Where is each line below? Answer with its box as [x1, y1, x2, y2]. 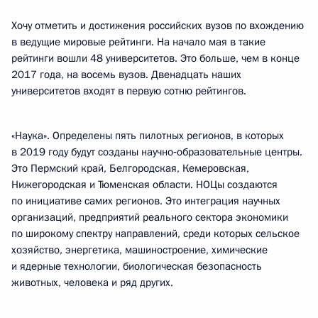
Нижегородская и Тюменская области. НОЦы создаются [11, 177, 278, 192]
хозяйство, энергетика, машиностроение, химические [11, 243, 268, 257]
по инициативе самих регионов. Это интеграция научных [11, 194, 280, 208]
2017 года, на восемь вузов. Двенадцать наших [11, 67, 241, 82]
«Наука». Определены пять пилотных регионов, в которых [11, 128, 284, 143]
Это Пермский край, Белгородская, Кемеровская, [11, 161, 249, 175]
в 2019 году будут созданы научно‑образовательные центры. [11, 145, 302, 159]
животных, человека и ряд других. [11, 275, 173, 290]
